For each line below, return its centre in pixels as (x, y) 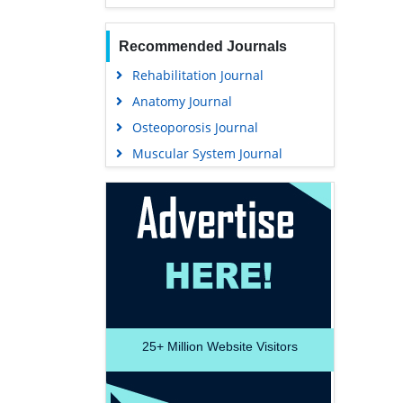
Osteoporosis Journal (195, 128)
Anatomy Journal (182, 102)
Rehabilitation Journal (197, 76)
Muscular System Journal (207, 154)
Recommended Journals (202, 47)
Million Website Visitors (231, 347)
